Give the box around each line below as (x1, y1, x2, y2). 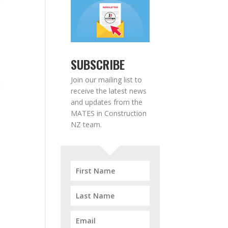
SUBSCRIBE (71, 54, 125, 73)
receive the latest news (71, 85, 147, 96)
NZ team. (71, 119, 102, 129)
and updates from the (71, 97, 143, 107)
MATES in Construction (71, 108, 147, 118)
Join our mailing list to (71, 74, 142, 84)
